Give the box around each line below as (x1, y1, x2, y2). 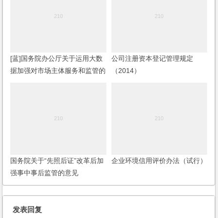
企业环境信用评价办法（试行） (111, 157, 207, 165)
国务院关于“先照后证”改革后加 (10, 157, 104, 165)
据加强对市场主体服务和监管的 (10, 67, 106, 75)
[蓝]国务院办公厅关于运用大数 (10, 54, 103, 63)
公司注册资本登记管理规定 (111, 54, 193, 63)
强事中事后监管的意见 (10, 169, 79, 177)
